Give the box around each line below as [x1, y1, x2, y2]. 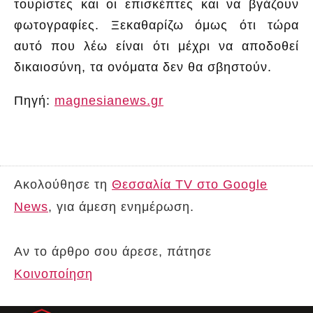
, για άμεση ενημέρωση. [48, 200, 194, 214]
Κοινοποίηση [14, 267, 93, 282]
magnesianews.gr [54, 94, 163, 108]
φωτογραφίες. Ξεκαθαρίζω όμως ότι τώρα [14, 18, 299, 33]
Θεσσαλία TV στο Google [112, 177, 268, 192]
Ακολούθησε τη [14, 177, 112, 192]
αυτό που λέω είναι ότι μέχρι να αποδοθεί [14, 39, 299, 54]
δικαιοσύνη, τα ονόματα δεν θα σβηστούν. [14, 60, 272, 75]
